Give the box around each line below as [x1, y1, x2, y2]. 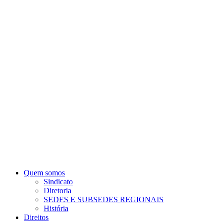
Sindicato [44, 177, 73, 186]
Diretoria [44, 186, 71, 195]
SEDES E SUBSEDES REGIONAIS [44, 195, 164, 204]
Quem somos [24, 168, 65, 177]
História [44, 204, 68, 213]
